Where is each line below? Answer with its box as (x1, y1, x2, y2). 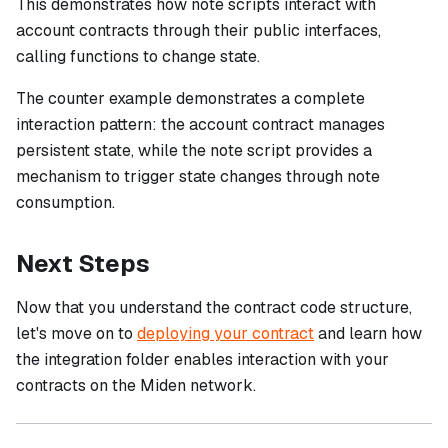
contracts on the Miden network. (16, 375, 256, 397)
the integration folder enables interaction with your (16, 349, 389, 371)
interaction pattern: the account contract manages (16, 114, 385, 136)
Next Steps (16, 248, 150, 280)
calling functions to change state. (16, 46, 260, 68)
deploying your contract (137, 323, 314, 345)
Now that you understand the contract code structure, (16, 297, 412, 319)
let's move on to (16, 323, 137, 345)
